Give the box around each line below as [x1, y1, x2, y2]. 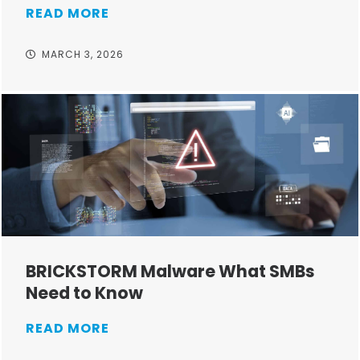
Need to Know [26, 281, 143, 305]
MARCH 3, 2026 [42, 47, 124, 61]
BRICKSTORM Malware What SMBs [26, 260, 315, 284]
